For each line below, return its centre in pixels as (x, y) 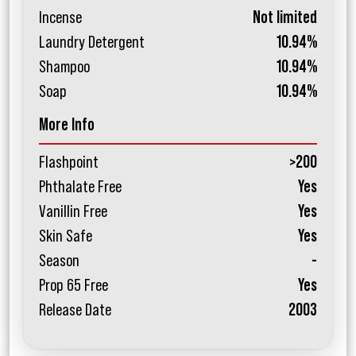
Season (59, 261)
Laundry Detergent (92, 43)
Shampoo (64, 67)
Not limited (285, 18)
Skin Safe (66, 236)
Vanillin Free (73, 212)
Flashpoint (69, 163)
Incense (60, 18)
